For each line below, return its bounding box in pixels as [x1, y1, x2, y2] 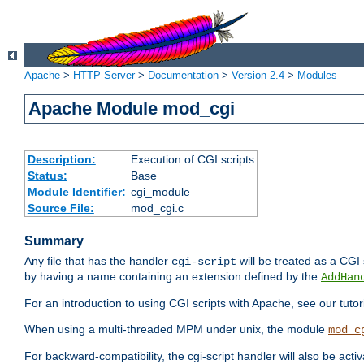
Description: [27, 153, 96, 167]
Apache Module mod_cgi [28, 98, 236, 119]
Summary [24, 234, 84, 249]
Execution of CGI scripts [130, 153, 254, 167]
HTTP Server [73, 69, 135, 82]
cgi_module [130, 185, 190, 199]
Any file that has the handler [24, 254, 171, 268]
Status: [27, 169, 67, 183]
